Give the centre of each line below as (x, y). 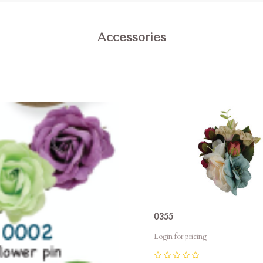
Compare (183, 108)
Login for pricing (180, 237)
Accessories (131, 38)
